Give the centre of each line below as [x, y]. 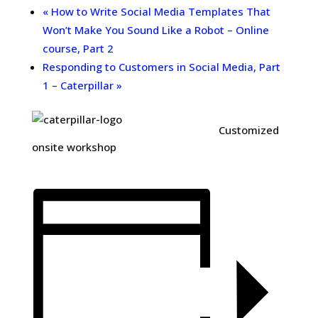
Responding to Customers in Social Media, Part [161, 67]
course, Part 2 [78, 48]
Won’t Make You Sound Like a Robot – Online [155, 30]
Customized [248, 130]
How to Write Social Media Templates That [159, 11]
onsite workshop [74, 147]
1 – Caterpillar [79, 85]
